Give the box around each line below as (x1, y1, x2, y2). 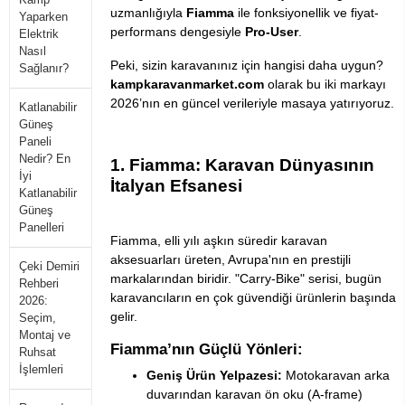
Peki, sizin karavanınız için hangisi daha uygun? (110, 58, 383, 73)
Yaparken (19, 10, 68, 24)
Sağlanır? (19, 61, 69, 75)
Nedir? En (19, 152, 71, 165)
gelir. (110, 309, 137, 325)
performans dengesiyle (110, 24, 245, 40)
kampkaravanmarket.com (110, 77, 264, 92)
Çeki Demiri (19, 259, 80, 273)
